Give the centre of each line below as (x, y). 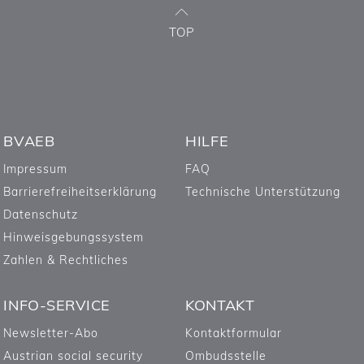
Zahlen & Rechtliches (66, 260)
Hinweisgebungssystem (74, 238)
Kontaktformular (234, 334)
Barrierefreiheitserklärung (80, 192)
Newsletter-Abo (51, 334)
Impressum (36, 169)
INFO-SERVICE (57, 305)
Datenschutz (41, 215)
